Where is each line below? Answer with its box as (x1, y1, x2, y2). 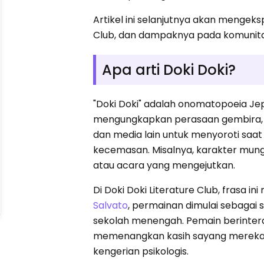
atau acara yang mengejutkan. (93, 158, 236, 172)
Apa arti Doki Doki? (102, 60, 236, 80)
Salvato (93, 198, 128, 212)
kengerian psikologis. (93, 244, 189, 258)
